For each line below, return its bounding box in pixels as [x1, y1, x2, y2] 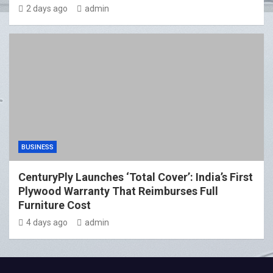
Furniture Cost [18, 199, 91, 212]
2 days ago [26, 4, 68, 14]
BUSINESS [21, 143, 54, 152]
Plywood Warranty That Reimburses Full [18, 185, 218, 198]
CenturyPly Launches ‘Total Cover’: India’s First [18, 171, 253, 184]
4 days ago [26, 218, 68, 228]
